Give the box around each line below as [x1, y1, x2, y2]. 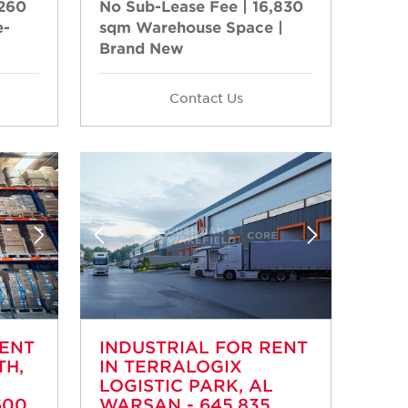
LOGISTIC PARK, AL [99, 375, 273, 396]
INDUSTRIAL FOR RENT [99, 337, 308, 358]
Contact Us [168, 88, 243, 106]
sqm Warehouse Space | [99, 16, 283, 36]
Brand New [99, 37, 183, 56]
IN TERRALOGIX [99, 356, 242, 377]
